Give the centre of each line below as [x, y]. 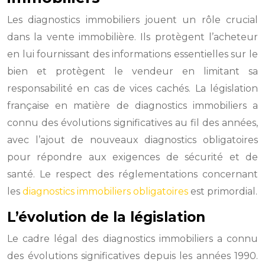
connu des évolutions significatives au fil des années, [132, 123]
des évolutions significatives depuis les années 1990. [132, 256]
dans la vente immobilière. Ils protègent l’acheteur [132, 37]
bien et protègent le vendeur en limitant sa [132, 71]
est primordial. [223, 191]
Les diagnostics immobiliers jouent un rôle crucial [132, 20]
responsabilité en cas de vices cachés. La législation [132, 88]
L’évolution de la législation [106, 217]
